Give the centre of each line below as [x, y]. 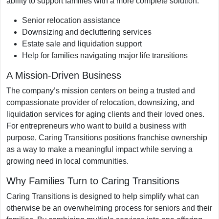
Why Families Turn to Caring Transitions [93, 181]
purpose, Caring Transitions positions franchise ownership [107, 137]
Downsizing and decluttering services [87, 32]
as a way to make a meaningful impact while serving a [99, 149]
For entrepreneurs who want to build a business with [97, 126]
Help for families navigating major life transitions [105, 55]
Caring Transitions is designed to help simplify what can [103, 196]
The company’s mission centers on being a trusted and [101, 90]
